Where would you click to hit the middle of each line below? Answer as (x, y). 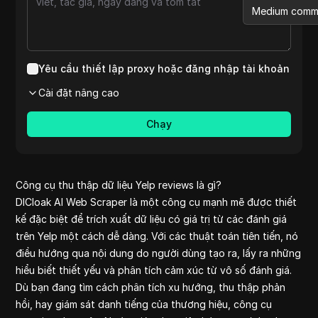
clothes (269, 179)
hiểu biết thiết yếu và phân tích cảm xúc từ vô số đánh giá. (154, 270)
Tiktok (267, 298)
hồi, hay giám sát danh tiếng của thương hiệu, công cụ (144, 304)
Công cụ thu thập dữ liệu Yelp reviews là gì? (119, 185)
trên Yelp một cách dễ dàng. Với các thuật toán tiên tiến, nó (157, 236)
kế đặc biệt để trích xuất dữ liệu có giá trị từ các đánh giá (152, 219)
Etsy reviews (281, 28)
